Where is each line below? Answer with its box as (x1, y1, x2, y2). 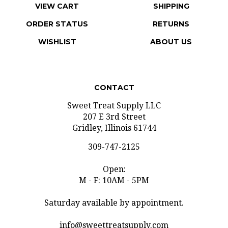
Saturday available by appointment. (44, 187, 184, 197)
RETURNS (153, 9, 189, 18)
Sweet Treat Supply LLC (67, 90, 161, 100)
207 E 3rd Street (82, 101, 146, 111)
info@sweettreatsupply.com (60, 210, 168, 219)
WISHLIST (38, 26, 76, 36)
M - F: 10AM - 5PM (79, 165, 149, 175)
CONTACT (94, 72, 134, 81)
